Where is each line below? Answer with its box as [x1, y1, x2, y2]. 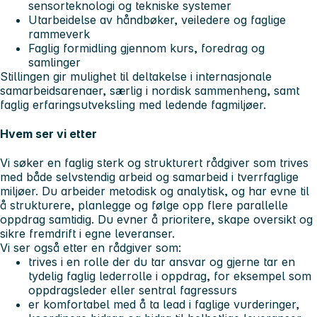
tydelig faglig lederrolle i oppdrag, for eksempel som [28, 269, 311, 284]
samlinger [28, 54, 84, 69]
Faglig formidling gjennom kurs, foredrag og [28, 40, 265, 55]
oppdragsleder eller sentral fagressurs [28, 283, 237, 298]
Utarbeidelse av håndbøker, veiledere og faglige [28, 12, 286, 27]
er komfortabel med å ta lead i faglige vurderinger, [28, 297, 299, 312]
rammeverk [28, 26, 90, 41]
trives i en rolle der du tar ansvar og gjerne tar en [28, 255, 295, 270]
